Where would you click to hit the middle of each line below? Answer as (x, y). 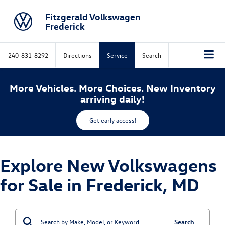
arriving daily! (113, 98)
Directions (78, 55)
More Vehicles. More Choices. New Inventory (113, 87)
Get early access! (113, 120)
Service (117, 55)
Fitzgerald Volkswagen (92, 16)
